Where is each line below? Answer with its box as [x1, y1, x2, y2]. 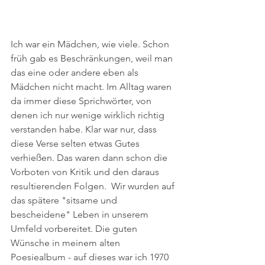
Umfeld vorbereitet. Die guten [11, 222, 140, 234]
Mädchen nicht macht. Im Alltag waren [11, 80, 174, 92]
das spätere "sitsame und [11, 194, 119, 206]
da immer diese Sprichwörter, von [11, 95, 154, 106]
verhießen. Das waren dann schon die [11, 151, 170, 163]
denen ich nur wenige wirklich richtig [11, 109, 167, 121]
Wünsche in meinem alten [11, 237, 122, 248]
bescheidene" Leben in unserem [11, 208, 151, 220]
